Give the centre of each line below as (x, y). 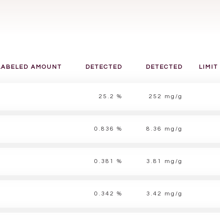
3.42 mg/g (165, 194)
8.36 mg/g (165, 129)
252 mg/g (166, 96)
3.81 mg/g (165, 161)
